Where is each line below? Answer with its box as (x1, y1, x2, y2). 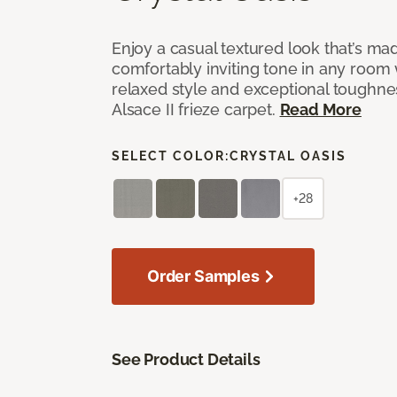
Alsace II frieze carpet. (112, 99, 280, 119)
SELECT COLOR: (112, 148, 230, 163)
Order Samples (147, 266, 260, 285)
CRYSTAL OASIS (230, 148, 346, 163)
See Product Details (112, 349, 261, 369)
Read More (279, 99, 362, 119)
